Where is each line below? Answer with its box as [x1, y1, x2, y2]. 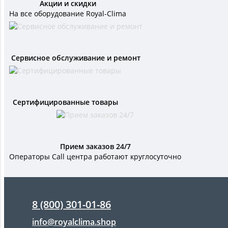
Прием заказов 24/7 [60, 141, 131, 152]
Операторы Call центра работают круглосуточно [9, 152, 181, 162]
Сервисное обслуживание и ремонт [11, 53, 140, 63]
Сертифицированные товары [12, 97, 118, 107]
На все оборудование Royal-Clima [9, 9, 126, 19]
